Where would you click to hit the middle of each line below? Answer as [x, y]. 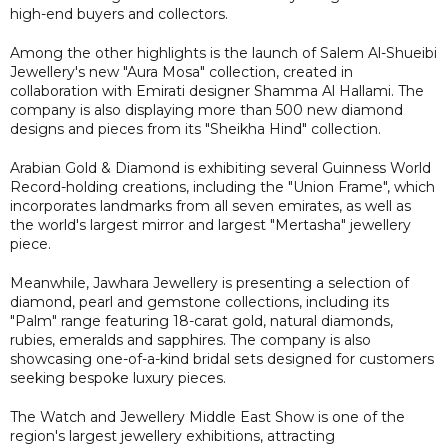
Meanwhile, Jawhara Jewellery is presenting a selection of [209, 282]
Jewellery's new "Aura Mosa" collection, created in [181, 71]
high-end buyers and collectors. [119, 13]
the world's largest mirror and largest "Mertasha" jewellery [210, 224]
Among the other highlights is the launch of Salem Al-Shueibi [223, 52]
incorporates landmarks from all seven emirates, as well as [210, 205]
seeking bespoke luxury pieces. [118, 377]
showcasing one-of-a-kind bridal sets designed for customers [222, 358]
